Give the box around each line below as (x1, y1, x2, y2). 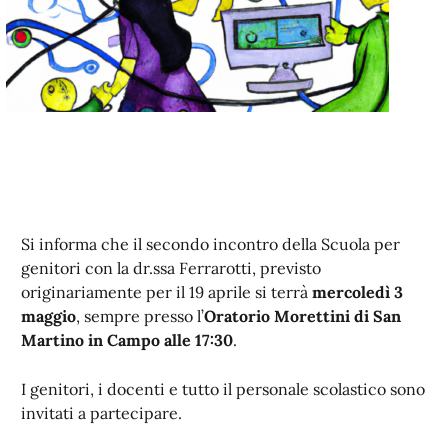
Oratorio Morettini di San (204, 306, 401, 326)
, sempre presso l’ (76, 306, 204, 326)
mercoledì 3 (312, 282, 403, 302)
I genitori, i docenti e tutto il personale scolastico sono (21, 379, 425, 399)
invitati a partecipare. (21, 403, 182, 423)
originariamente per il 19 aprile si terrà (21, 282, 312, 302)
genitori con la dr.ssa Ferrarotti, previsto (21, 258, 321, 278)
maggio (21, 306, 76, 326)
